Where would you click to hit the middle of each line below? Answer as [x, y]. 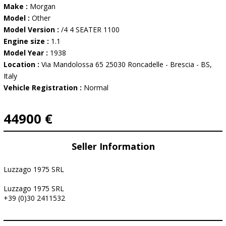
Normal [96, 88]
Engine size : [27, 41]
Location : [22, 64]
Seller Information [113, 146]
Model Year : [27, 53]
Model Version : [32, 30]
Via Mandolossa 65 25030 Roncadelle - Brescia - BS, [127, 64]
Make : [17, 6]
